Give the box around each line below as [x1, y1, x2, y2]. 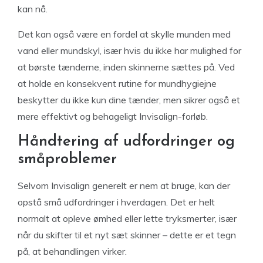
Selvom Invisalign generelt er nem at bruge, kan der [18, 180, 230, 191]
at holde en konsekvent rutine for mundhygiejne [18, 77, 217, 89]
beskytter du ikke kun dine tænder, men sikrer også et [18, 94, 240, 106]
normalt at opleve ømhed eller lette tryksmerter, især [18, 213, 237, 224]
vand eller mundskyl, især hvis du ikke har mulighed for [18, 45, 241, 56]
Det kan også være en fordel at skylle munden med [18, 28, 231, 40]
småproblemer [18, 151, 117, 167]
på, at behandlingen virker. [18, 245, 127, 257]
